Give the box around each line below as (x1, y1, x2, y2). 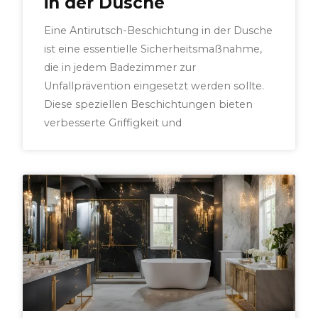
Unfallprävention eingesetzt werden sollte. (44, 79, 265, 93)
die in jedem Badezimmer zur (44, 61, 197, 75)
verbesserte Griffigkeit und (44, 116, 182, 130)
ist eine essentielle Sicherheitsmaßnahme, (44, 43, 263, 56)
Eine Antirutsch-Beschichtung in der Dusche (44, 24, 273, 38)
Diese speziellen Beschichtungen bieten (44, 98, 253, 111)
